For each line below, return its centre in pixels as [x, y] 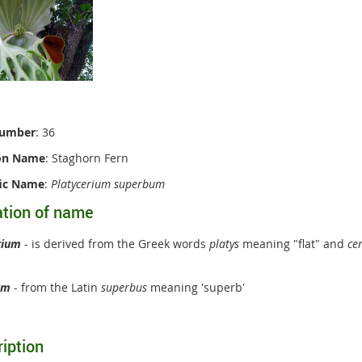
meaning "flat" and [293, 243]
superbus [124, 287]
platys [224, 243]
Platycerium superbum [107, 183]
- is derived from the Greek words [115, 243]
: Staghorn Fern [86, 158]
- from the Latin [55, 287]
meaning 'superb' [196, 287]
